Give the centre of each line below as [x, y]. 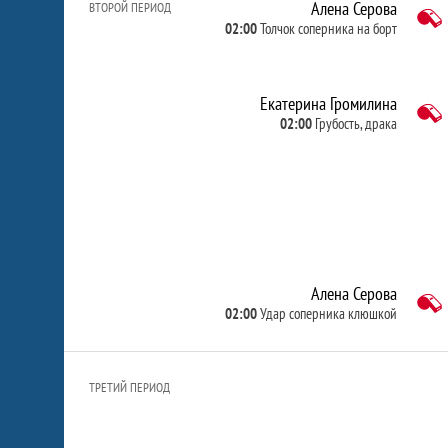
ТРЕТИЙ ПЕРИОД [129, 387]
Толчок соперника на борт [328, 28]
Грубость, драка [355, 123]
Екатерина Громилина [328, 103]
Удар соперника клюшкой [328, 313]
